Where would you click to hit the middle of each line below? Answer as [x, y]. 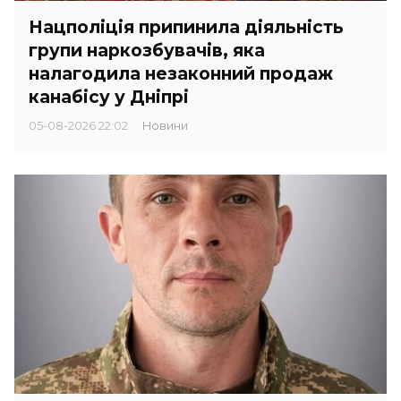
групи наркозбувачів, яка [147, 51]
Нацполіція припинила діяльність [186, 27]
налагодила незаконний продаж [181, 74]
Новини [170, 125]
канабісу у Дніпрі [109, 97]
